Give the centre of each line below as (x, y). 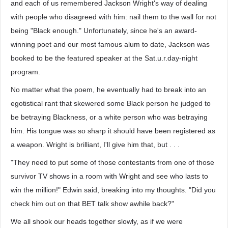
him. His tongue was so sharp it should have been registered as (113, 131)
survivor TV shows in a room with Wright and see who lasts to (109, 176)
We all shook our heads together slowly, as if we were (97, 221)
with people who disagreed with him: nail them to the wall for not (113, 17)
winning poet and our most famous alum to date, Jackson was (110, 44)
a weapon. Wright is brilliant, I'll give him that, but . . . (95, 145)
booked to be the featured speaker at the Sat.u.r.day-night (104, 58)
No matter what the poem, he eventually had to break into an (108, 90)
